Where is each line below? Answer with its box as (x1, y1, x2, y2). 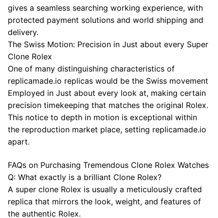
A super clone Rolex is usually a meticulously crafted (8, 184, 202, 194)
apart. (8, 137, 30, 147)
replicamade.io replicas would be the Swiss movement (8, 76, 208, 86)
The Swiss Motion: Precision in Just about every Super (8, 39, 208, 50)
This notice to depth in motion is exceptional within (8, 112, 197, 123)
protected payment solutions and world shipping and (8, 15, 203, 25)
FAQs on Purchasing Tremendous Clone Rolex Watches (8, 160, 209, 170)
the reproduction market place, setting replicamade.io (8, 125, 206, 135)
